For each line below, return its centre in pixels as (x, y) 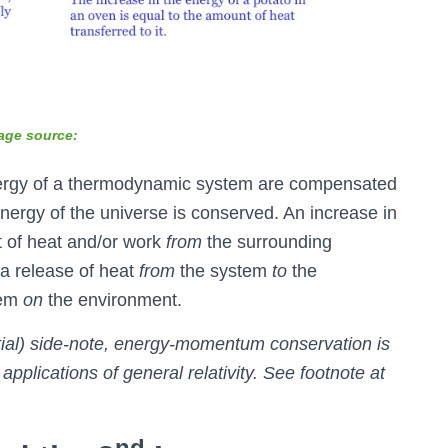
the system (223, 271)
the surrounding (267, 242)
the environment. (112, 300)
